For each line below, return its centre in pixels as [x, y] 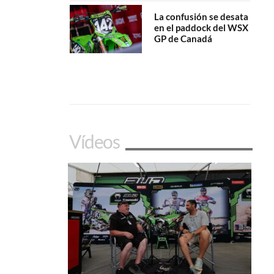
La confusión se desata [201, 17]
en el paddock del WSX [201, 28]
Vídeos [94, 141]
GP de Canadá [183, 39]
